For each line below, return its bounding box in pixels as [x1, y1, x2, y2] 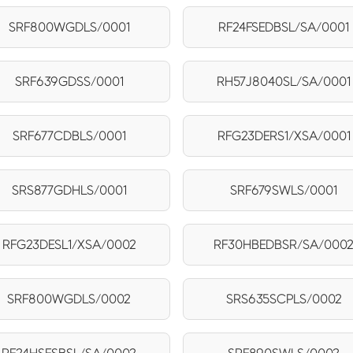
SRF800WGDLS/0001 [8, 20, 130, 34]
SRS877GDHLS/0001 [11, 183, 127, 197]
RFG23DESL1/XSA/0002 [2, 237, 136, 251]
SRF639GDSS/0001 [14, 74, 124, 88]
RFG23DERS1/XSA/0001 [217, 128, 351, 143]
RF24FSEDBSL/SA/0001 [218, 20, 350, 34]
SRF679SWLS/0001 [230, 183, 338, 197]
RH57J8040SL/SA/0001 [217, 74, 351, 88]
